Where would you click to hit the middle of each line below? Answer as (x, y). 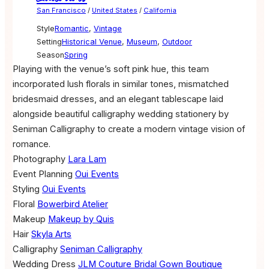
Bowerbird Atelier (72, 204)
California (160, 10)
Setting (49, 41)
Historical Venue (92, 41)
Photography (39, 159)
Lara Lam (87, 159)
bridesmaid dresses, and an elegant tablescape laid (118, 99)
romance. (31, 144)
